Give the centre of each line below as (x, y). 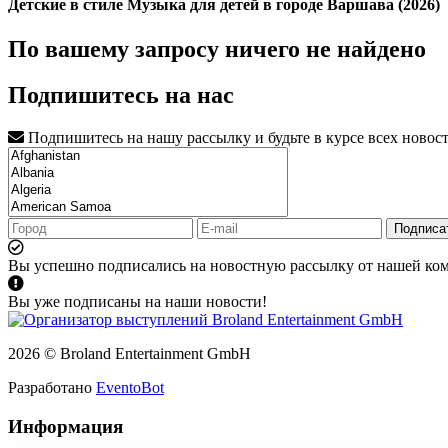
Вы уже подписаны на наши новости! (137, 302)
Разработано (52, 388)
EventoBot (130, 388)
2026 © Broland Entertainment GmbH (129, 354)
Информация (65, 427)
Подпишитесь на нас (121, 95)
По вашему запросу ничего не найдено (217, 48)
